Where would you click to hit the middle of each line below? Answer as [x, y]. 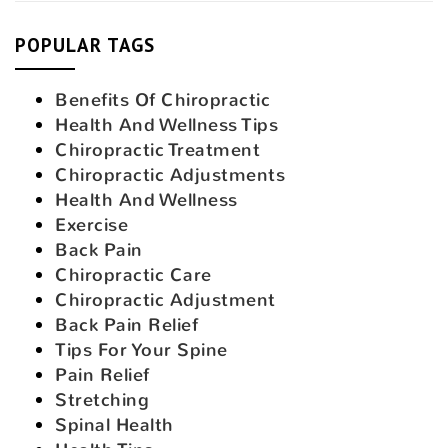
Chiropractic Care [133, 274]
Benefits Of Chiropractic [162, 99]
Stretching [102, 399]
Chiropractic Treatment [157, 149]
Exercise [91, 224]
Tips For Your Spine [141, 349]
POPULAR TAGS [85, 44]
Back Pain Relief [126, 324]
